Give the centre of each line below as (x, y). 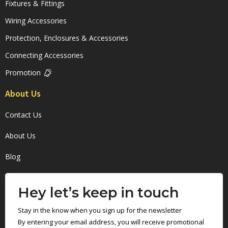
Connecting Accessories (44, 55)
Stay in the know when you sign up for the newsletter (100, 210)
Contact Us (23, 115)
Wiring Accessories (36, 21)
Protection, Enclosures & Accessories (67, 38)
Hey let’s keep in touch (98, 193)
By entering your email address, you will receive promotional (111, 222)
